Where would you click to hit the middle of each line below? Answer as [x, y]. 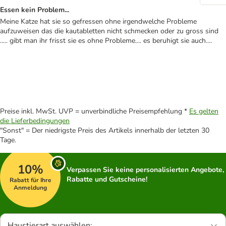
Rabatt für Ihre [30, 180]
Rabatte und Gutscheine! [107, 179]
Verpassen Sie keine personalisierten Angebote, [145, 170]
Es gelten [204, 111]
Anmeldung [30, 187]
